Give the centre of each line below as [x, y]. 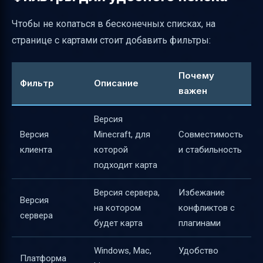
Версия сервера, [127, 192]
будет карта [118, 223]
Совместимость [211, 134]
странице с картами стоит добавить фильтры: [111, 41]
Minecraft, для [122, 134]
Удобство [198, 250]
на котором [117, 208]
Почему [196, 75]
